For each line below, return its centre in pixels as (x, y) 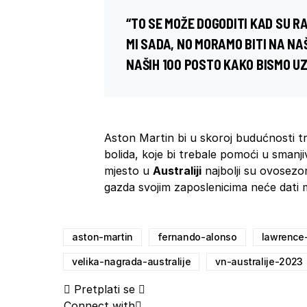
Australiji (177, 171)
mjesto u (128, 171)
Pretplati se (105, 290)
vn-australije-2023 (259, 262)
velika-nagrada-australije (132, 262)
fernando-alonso (197, 237)
